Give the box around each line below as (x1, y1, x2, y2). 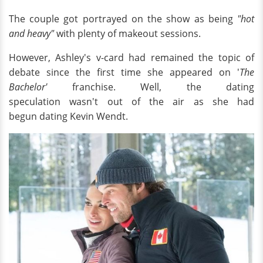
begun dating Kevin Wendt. (9, 110, 128, 123)
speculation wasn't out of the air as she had (9, 95, 254, 109)
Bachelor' (9, 80, 72, 94)
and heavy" (9, 27, 54, 41)
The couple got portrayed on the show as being (9, 12, 233, 26)
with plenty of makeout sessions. (54, 27, 203, 41)
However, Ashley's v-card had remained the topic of (9, 51, 254, 65)
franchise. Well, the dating (72, 80, 254, 94)
